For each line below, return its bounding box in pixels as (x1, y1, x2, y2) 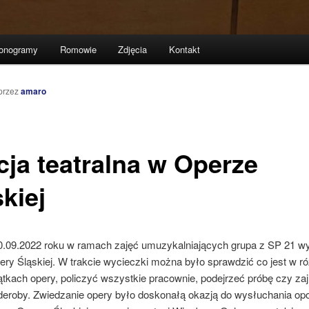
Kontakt (168, 43, 200, 57)
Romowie (59, 43, 97, 57)
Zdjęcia (118, 43, 148, 57)
